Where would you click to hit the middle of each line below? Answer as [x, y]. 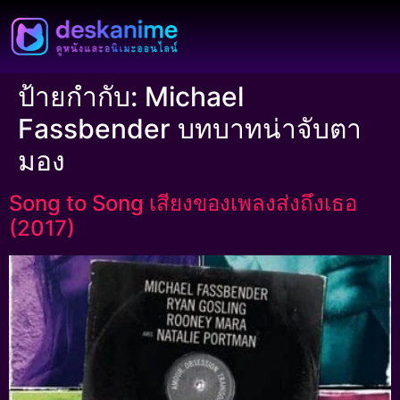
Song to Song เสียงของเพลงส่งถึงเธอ [183, 203]
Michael [194, 96]
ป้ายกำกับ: [81, 96]
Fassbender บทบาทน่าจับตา [190, 129]
